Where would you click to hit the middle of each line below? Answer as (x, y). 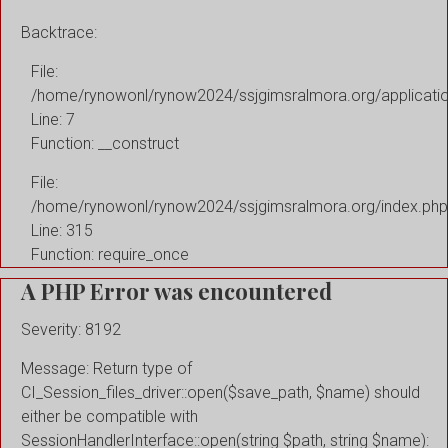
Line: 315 (62, 230)
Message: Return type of (106, 369)
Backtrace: (59, 32)
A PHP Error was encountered (176, 290)
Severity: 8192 (71, 330)
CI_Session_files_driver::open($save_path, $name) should (220, 393)
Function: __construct (105, 143)
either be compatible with (109, 417)
